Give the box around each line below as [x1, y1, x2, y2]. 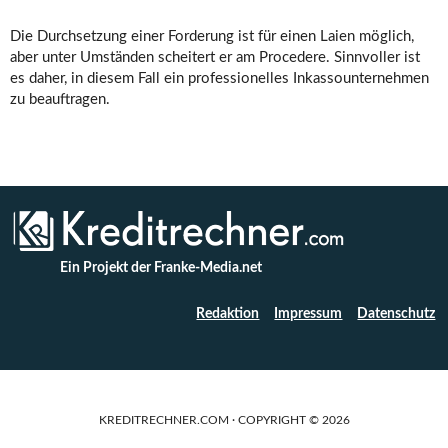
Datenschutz [357, 307, 436, 322]
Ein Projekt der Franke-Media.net [59, 261, 262, 276]
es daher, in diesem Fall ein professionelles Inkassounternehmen [10, 71, 429, 87]
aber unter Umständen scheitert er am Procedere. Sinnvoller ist [10, 50, 420, 66]
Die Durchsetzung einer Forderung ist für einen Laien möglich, [10, 29, 414, 45]
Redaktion [196, 307, 260, 322]
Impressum [274, 307, 343, 322]
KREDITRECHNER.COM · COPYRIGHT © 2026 [98, 414, 350, 427]
